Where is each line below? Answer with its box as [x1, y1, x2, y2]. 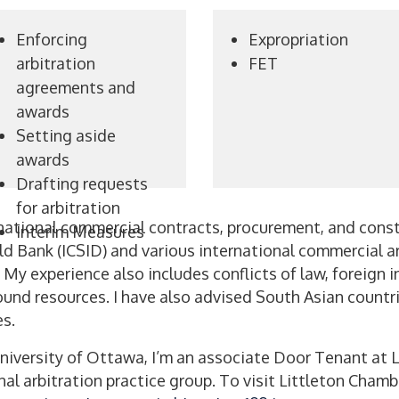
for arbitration [15, 198, 120, 217]
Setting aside [15, 126, 116, 145]
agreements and [15, 77, 135, 97]
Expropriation [248, 29, 348, 49]
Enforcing [15, 29, 87, 49]
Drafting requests [15, 174, 148, 193]
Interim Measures [15, 222, 144, 241]
